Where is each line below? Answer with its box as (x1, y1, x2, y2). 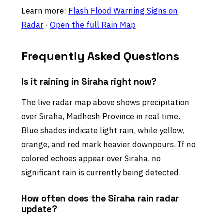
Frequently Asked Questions (21, 48, 179, 64)
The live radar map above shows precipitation (21, 97, 189, 108)
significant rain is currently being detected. (21, 167, 181, 178)
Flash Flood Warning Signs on (68, 5, 178, 16)
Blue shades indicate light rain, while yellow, (21, 125, 185, 136)
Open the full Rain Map (49, 19, 136, 31)
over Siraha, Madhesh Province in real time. (21, 111, 180, 122)
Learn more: (21, 5, 68, 16)
